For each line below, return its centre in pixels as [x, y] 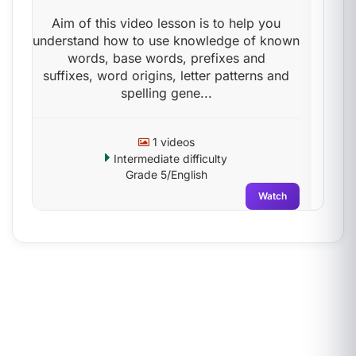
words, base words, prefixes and [166, 58]
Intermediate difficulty [169, 159]
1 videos [172, 142]
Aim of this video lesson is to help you [166, 23]
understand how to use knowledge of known [166, 41]
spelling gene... [166, 93]
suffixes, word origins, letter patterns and [166, 75]
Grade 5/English [166, 174]
